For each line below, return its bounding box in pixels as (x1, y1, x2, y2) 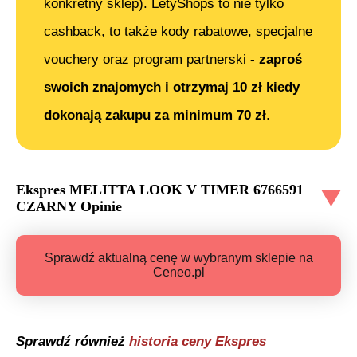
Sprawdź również (16, 334, 129, 350)
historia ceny (129, 334, 215, 350)
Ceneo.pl (152, 265, 205, 280)
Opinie (76, 198, 122, 215)
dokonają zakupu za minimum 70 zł (44, 108, 266, 124)
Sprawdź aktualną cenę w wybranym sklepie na (44, 251, 313, 265)
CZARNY (16, 198, 76, 215)
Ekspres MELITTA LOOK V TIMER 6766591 (16, 182, 304, 198)
